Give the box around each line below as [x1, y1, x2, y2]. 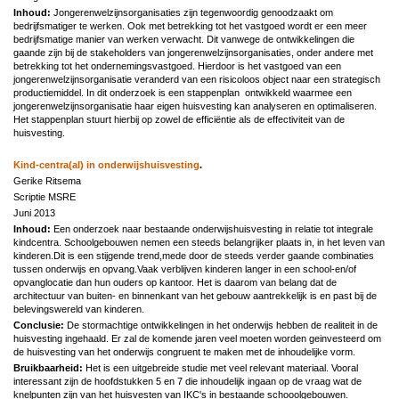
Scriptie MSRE [13, 191, 76, 202]
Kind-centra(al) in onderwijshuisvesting [13, 159, 199, 170]
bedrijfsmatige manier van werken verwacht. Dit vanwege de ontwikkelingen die [13, 33, 354, 45]
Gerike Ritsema [13, 175, 81, 186]
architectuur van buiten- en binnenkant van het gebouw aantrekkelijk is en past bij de [13, 289, 377, 301]
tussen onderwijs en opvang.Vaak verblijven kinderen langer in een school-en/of [13, 263, 356, 274]
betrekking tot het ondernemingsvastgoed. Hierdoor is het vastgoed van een [13, 60, 341, 71]
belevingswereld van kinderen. [13, 303, 144, 314]
